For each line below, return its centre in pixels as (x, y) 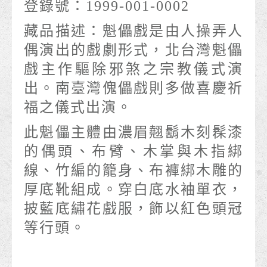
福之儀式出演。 (78, 108)
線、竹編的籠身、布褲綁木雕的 (133, 171)
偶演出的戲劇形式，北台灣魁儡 (133, 50)
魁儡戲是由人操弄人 (173, 31)
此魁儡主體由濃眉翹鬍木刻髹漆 (133, 133)
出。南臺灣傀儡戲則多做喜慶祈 (133, 89)
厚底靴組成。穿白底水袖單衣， (133, 190)
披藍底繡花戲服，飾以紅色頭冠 (133, 209)
